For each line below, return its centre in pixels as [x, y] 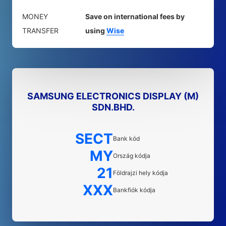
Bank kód [126, 138]
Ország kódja [132, 156]
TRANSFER [40, 31]
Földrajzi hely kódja [140, 173]
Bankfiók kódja [134, 190]
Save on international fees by [135, 16]
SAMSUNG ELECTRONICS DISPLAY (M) [113, 96]
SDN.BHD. [113, 107]
